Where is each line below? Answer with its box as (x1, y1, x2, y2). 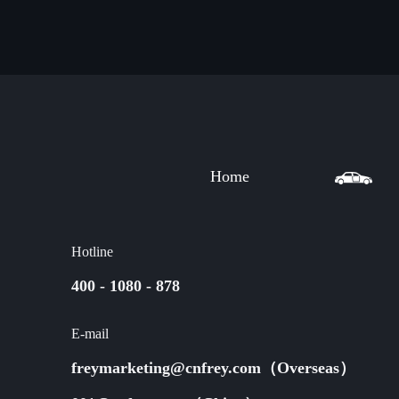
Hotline (71, 244, 113, 259)
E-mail (71, 326, 109, 341)
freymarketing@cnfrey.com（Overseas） (71, 359, 355, 377)
